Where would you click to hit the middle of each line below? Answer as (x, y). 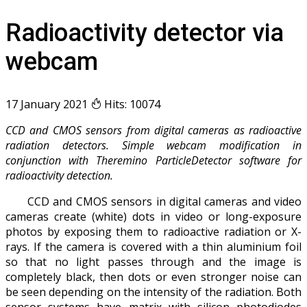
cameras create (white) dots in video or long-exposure (153, 216)
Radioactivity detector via (145, 33)
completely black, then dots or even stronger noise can (153, 277)
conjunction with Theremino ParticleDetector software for (153, 160)
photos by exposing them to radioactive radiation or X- (153, 231)
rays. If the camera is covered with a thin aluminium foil (153, 246)
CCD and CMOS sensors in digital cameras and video (153, 201)
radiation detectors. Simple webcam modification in (153, 145)
